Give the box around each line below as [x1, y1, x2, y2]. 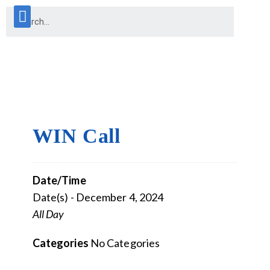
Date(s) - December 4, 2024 [32, 190, 164, 204]
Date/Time [32, 173, 86, 187]
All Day [32, 207, 64, 221]
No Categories [88, 236, 160, 250]
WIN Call [32, 124, 121, 147]
